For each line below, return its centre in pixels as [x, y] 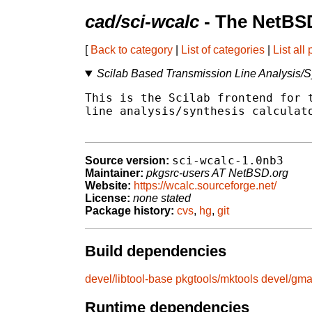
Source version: [127, 161]
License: [108, 198]
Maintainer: [114, 173]
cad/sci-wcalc [142, 22]
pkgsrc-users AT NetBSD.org [217, 173]
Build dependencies [156, 251]
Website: [108, 186]
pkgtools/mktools [217, 279]
